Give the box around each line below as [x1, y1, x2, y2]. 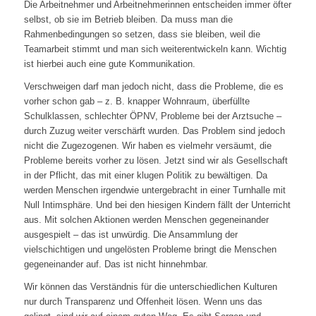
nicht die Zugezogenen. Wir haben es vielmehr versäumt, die [23, 140, 272, 151]
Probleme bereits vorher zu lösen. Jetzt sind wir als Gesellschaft [23, 154, 288, 166]
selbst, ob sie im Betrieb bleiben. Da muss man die [23, 13, 233, 25]
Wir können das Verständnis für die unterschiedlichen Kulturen [23, 281, 277, 292]
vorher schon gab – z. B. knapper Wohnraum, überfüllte [23, 95, 250, 107]
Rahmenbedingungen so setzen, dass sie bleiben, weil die [23, 28, 260, 39]
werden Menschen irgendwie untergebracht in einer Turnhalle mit [23, 184, 286, 195]
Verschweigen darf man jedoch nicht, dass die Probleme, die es [23, 80, 284, 92]
